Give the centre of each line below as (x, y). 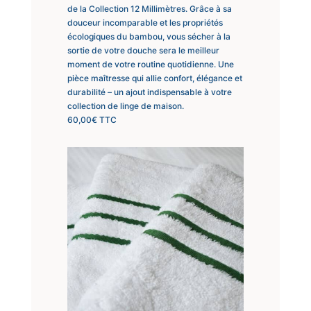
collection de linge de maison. (125, 106)
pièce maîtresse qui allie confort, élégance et (154, 78)
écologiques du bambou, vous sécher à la (149, 36)
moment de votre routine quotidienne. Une (150, 64)
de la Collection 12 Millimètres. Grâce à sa (149, 8)
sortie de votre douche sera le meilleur (143, 50)
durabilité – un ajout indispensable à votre (149, 92)
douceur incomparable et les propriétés (145, 22)
